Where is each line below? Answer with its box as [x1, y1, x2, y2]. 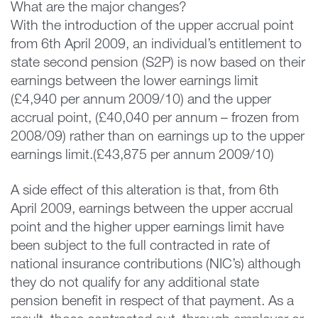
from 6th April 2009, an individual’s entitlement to [11, 38, 302, 53]
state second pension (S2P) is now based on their [11, 56, 305, 71]
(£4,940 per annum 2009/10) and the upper [11, 93, 271, 108]
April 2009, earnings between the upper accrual [11, 202, 293, 217]
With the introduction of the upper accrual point [11, 19, 294, 34]
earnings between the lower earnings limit [11, 75, 258, 89]
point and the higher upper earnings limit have [11, 221, 284, 236]
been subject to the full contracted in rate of [11, 239, 270, 254]
